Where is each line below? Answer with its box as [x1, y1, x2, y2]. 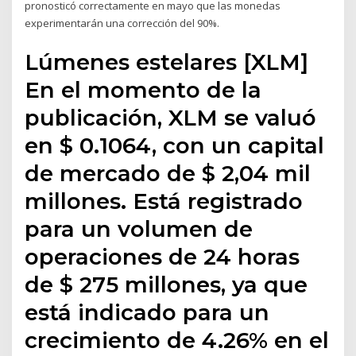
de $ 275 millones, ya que [25, 270, 308, 298]
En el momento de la [25, 75, 262, 103]
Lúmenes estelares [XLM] [25, 48, 309, 75]
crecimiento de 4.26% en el [25, 326, 330, 354]
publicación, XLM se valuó [25, 103, 317, 131]
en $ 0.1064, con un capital [25, 131, 325, 159]
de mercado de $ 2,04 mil [25, 159, 311, 187]
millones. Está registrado [25, 187, 304, 215]
